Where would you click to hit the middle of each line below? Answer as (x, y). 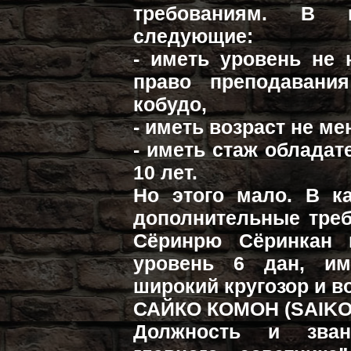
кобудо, (170, 104)
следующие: (194, 36)
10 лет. (166, 172)
